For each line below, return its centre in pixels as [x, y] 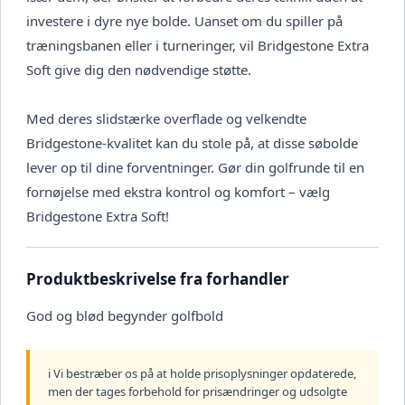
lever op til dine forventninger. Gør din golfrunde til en [195, 168]
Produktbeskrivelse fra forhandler [158, 279]
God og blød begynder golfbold [125, 316]
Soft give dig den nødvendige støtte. [139, 70]
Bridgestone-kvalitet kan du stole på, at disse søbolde [192, 143]
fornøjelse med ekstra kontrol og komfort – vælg [178, 192]
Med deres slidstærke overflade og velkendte [166, 119]
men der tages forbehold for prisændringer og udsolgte [198, 392]
